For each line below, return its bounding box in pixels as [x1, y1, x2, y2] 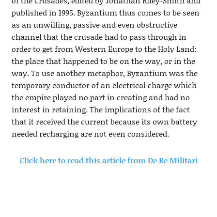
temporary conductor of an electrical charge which [11, 79, 197, 91]
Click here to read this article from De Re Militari [19, 155, 198, 166]
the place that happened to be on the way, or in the [11, 55, 195, 66]
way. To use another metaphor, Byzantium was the [11, 67, 198, 78]
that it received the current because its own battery [11, 116, 197, 127]
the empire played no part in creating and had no [11, 92, 190, 103]
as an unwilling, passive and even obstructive [11, 19, 177, 30]
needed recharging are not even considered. [11, 128, 169, 139]
